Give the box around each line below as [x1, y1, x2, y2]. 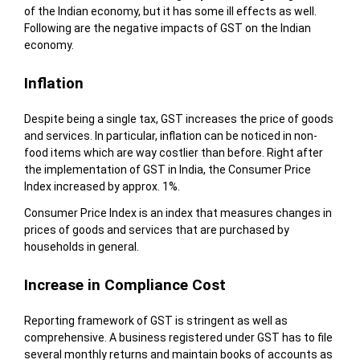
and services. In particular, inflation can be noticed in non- [23, 129, 317, 142]
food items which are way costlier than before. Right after [23, 145, 323, 159]
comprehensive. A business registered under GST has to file [23, 330, 333, 344]
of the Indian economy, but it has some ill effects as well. [23, 4, 317, 18]
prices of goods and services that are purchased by [23, 223, 289, 236]
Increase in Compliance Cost [23, 276, 226, 294]
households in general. [23, 239, 144, 253]
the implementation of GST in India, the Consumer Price [23, 162, 311, 176]
